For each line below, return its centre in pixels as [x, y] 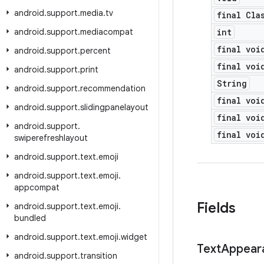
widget [134, 237]
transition [99, 256]
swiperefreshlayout [51, 138]
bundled [30, 218]
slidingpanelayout [114, 107]
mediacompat [107, 32]
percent [95, 51]
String [232, 83]
